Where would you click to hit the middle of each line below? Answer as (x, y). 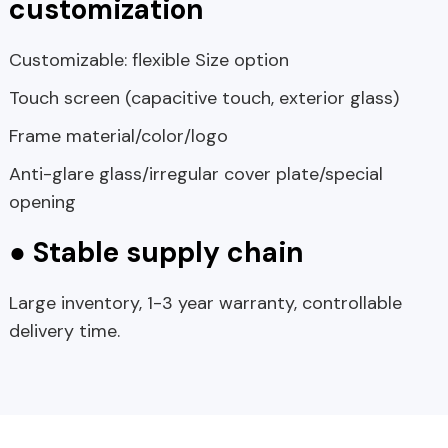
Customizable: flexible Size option (148, 60)
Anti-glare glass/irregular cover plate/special (195, 174)
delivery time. (64, 331)
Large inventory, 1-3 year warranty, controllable (205, 303)
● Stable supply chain (156, 253)
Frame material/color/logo (118, 136)
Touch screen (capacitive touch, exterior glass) (203, 98)
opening (42, 202)
